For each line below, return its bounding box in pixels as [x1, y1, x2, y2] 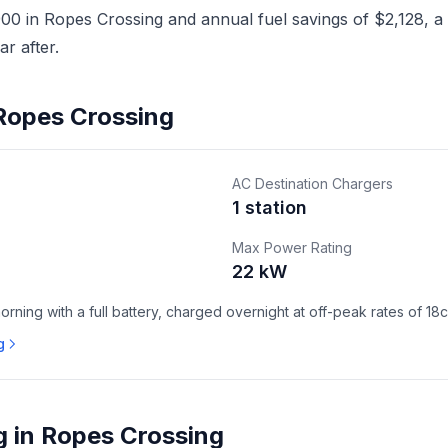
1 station [232, 197, 307, 218]
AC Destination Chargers [232, 175, 393, 192]
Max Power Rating [232, 239, 352, 256]
